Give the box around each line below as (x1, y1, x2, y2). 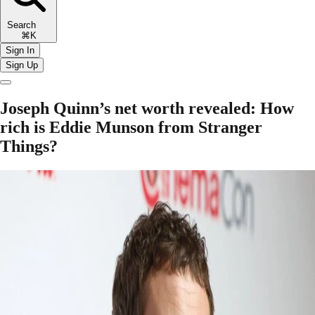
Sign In (6, 44, 34, 56)
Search (7, 19, 50, 30)
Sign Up (6, 59, 38, 70)
